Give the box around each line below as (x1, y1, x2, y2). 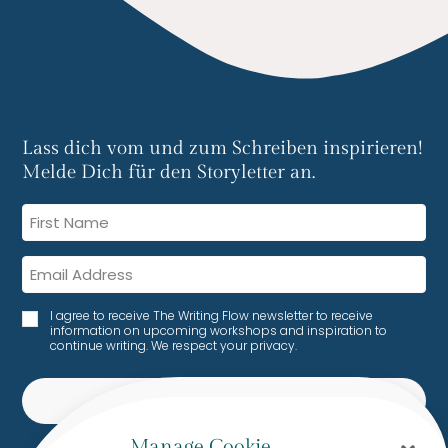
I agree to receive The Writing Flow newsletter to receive (50, 306, 374, 324)
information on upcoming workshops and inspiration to (50, 321, 388, 339)
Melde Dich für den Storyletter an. (22, 160, 316, 183)
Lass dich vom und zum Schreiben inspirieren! (22, 136, 424, 159)
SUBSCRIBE (177, 389, 271, 411)
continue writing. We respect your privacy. (50, 336, 298, 354)
